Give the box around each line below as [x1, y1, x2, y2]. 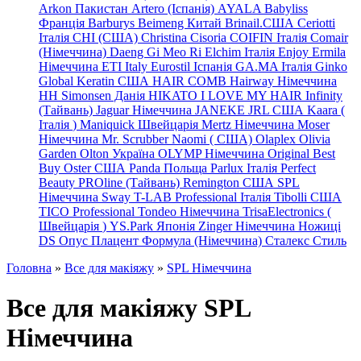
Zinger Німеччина [198, 219, 298, 234]
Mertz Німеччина [201, 118, 297, 132]
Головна [6, 261, 52, 276]
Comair [310, 31, 348, 45]
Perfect [280, 161, 316, 176]
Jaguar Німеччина [96, 103, 195, 118]
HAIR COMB [152, 74, 230, 89]
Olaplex [255, 132, 299, 147]
